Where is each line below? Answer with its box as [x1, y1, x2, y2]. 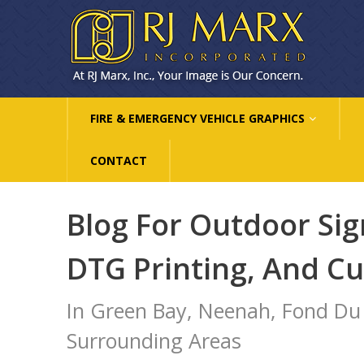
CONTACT [90, 153, 147, 168]
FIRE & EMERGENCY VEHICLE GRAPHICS [90, 110, 305, 126]
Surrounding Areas [67, 327, 241, 354]
